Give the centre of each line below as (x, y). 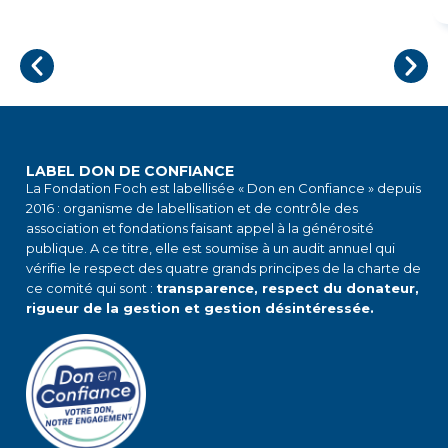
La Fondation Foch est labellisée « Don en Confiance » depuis (223, 188)
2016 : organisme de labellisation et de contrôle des (192, 208)
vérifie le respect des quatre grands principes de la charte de (223, 268)
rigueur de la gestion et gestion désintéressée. (200, 308)
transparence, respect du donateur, (287, 288)
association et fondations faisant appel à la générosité (200, 228)
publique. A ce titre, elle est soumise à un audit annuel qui (210, 248)
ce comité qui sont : (91, 288)
